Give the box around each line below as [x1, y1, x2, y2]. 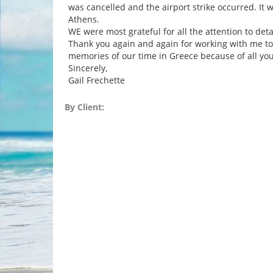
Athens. [68, 13, 99, 25]
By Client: [65, 101, 104, 113]
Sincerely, [68, 62, 107, 74]
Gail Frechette [68, 74, 125, 86]
